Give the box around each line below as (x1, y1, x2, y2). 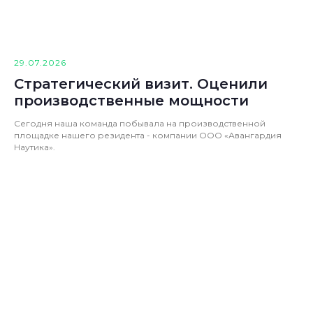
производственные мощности (14, 92, 249, 109)
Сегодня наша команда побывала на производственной (14, 117, 265, 129)
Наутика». (14, 141, 55, 152)
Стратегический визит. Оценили (14, 75, 268, 92)
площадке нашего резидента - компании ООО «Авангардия (14, 129, 282, 140)
